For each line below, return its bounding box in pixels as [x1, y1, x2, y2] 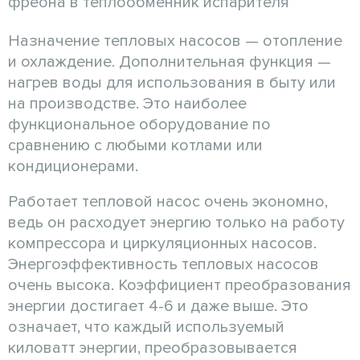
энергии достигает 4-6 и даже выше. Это [8, 296, 309, 316]
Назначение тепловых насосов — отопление [8, 31, 342, 51]
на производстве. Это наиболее [8, 93, 247, 113]
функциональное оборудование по [8, 114, 271, 134]
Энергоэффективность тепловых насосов [8, 254, 319, 274]
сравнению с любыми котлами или [8, 135, 263, 155]
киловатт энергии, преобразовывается [8, 337, 297, 358]
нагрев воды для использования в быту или [8, 72, 336, 92]
